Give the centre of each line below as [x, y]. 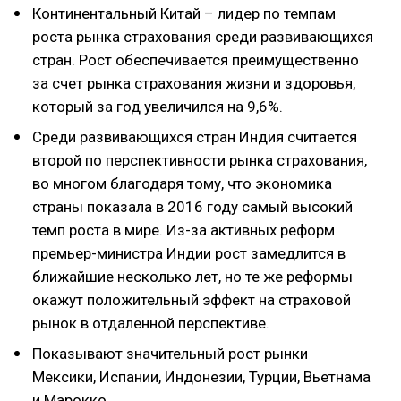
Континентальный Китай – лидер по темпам [184, 13]
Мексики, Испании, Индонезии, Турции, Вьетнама [201, 377]
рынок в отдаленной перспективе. [151, 323]
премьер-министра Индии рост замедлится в [189, 253]
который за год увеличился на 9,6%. [158, 107]
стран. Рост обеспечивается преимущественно [196, 60]
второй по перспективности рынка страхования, [200, 160]
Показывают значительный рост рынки [170, 354]
